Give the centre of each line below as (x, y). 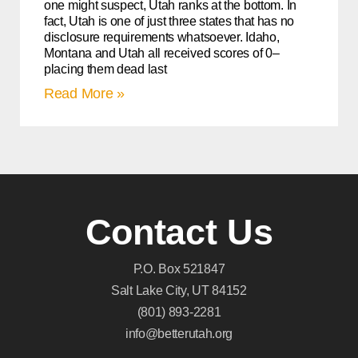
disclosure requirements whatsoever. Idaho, (162, 37)
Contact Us (179, 232)
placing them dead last (105, 69)
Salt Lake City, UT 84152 (179, 290)
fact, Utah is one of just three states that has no (169, 21)
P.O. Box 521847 (179, 269)
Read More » (84, 93)
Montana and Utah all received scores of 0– (162, 53)
